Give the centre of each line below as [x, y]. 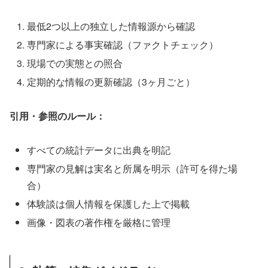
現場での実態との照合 [75, 63]
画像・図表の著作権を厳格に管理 [99, 223]
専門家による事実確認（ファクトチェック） [123, 44]
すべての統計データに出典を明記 [99, 150]
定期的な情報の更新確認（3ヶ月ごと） [111, 82]
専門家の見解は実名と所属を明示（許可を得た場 [133, 169]
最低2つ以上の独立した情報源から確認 [111, 26]
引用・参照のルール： [57, 116]
